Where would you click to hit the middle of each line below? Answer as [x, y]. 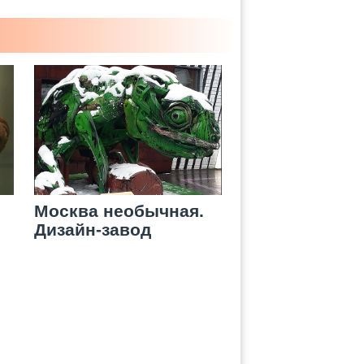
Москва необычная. [119, 211]
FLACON [69, 248]
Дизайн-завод [93, 230]
